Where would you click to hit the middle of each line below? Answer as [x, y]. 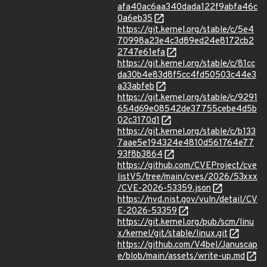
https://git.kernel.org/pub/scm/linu [186, 223]
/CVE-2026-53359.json [164, 189]
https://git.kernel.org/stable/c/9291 [187, 98]
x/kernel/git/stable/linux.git [173, 234]
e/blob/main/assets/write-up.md [181, 257]
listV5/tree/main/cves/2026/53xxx [187, 177]
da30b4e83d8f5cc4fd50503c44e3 [187, 75]
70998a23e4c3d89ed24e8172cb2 [186, 41]
